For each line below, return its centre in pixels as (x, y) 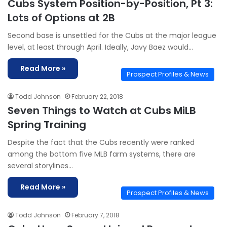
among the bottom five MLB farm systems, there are (102, 154)
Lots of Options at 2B (61, 18)
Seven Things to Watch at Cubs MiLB (102, 110)
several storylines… (40, 166)
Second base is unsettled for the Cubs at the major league (112, 35)
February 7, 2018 (96, 215)
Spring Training (47, 125)
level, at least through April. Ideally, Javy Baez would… (100, 47)
